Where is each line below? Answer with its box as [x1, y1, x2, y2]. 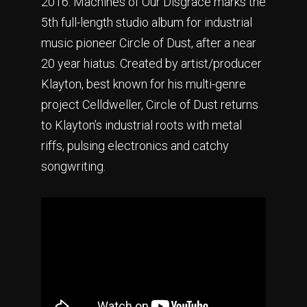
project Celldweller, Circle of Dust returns [41, 97, 258, 112]
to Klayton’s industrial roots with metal [41, 118, 242, 133]
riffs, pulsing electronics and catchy [41, 138, 229, 153]
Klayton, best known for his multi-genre [41, 77, 246, 92]
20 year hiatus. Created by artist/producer [41, 56, 262, 71]
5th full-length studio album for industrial [41, 15, 252, 30]
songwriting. [41, 159, 106, 174]
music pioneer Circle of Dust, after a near [41, 36, 256, 51]
